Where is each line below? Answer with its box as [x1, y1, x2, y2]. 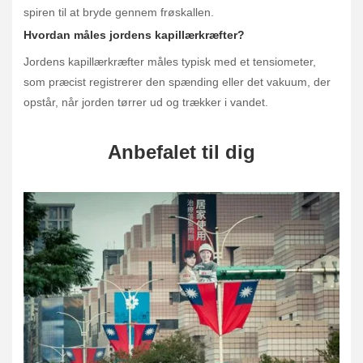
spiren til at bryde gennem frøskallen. [23, 6, 214, 19]
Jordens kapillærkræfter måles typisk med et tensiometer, [23, 54, 316, 68]
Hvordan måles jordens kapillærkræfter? [23, 28, 245, 41]
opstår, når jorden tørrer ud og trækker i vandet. [23, 95, 268, 109]
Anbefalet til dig [108, 140, 255, 163]
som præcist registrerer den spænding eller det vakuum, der [23, 75, 331, 88]
